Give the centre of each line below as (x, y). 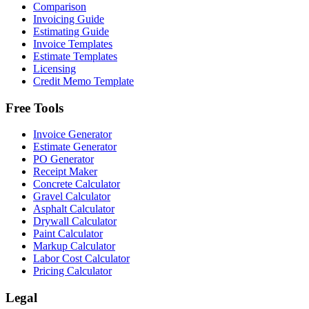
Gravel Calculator (72, 197)
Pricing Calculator (72, 271)
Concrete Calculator (77, 184)
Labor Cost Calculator (81, 259)
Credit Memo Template (83, 81)
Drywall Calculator (75, 221)
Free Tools (34, 108)
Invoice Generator (72, 134)
